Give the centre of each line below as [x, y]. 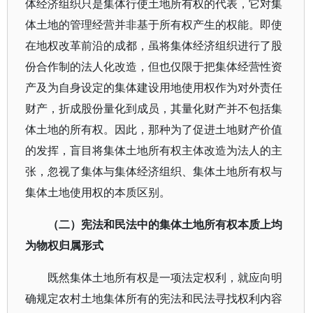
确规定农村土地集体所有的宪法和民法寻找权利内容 [154, 298]
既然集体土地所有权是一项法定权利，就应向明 [165, 277]
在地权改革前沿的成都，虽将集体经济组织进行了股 [154, 45]
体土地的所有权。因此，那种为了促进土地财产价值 [154, 129]
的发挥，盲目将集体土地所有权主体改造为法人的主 [154, 150]
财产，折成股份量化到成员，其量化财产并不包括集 [154, 108]
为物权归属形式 [64, 245]
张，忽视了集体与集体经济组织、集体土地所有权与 [154, 171]
